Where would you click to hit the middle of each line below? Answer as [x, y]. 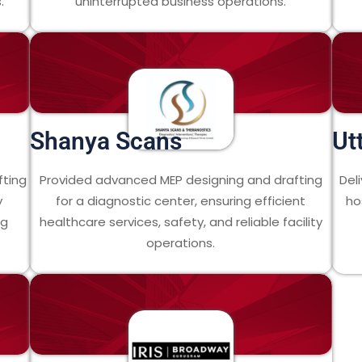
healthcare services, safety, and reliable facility [181, 222]
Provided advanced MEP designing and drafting [181, 180]
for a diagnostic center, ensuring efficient [181, 201]
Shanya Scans [106, 141]
